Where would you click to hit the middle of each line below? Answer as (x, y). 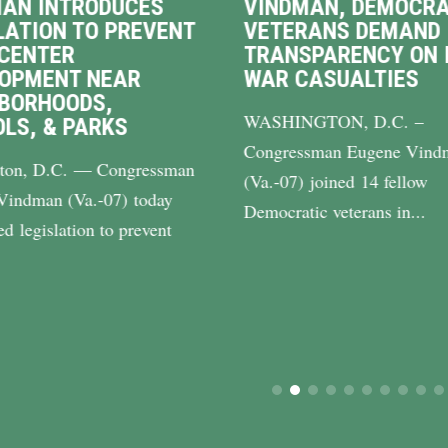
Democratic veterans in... (334, 210)
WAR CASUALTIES (331, 78)
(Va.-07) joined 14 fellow (335, 180)
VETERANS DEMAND (342, 30)
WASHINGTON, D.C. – (333, 120)
